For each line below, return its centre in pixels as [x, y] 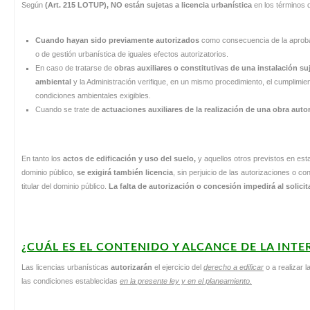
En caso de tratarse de [75, 67]
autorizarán [133, 267]
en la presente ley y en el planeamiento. [186, 281]
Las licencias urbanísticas [66, 267]
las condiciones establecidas [71, 281]
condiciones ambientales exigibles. [93, 95]
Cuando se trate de [69, 109]
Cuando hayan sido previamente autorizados [118, 40]
